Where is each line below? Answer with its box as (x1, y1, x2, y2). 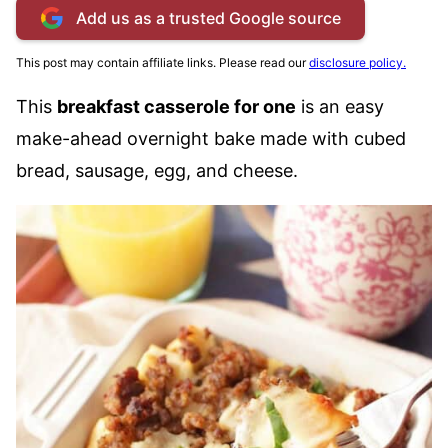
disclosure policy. (309, 55, 406, 70)
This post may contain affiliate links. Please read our (16, 55, 309, 70)
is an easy (296, 96, 384, 117)
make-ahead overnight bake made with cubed (16, 128, 406, 149)
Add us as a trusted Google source (76, 8, 341, 28)
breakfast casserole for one (57, 96, 296, 117)
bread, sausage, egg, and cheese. (16, 160, 298, 181)
